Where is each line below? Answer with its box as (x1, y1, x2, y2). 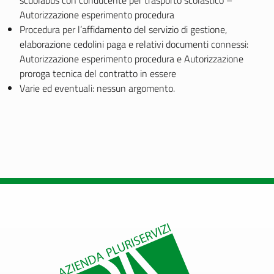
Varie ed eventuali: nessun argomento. (20, 81, 175, 95)
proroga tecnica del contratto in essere (20, 66, 176, 81)
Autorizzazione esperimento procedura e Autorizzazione (20, 51, 243, 66)
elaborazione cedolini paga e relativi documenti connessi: (20, 37, 248, 51)
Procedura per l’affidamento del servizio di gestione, (20, 22, 227, 37)
